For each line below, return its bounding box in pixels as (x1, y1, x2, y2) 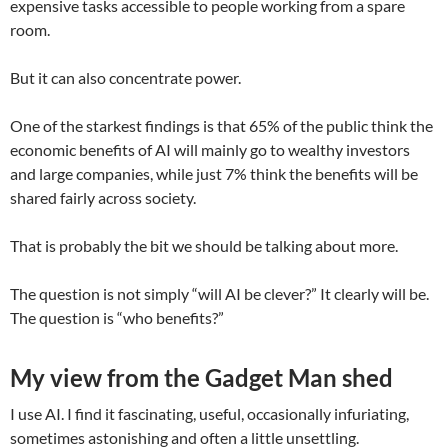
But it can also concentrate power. (10, 67, 241, 87)
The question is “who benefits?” (10, 307, 224, 327)
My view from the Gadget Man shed (10, 362, 393, 392)
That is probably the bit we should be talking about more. (10, 235, 398, 255)
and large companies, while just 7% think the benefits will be (10, 163, 418, 183)
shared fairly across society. (10, 187, 196, 207)
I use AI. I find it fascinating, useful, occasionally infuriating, (10, 403, 409, 423)
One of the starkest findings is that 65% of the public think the (10, 115, 433, 135)
